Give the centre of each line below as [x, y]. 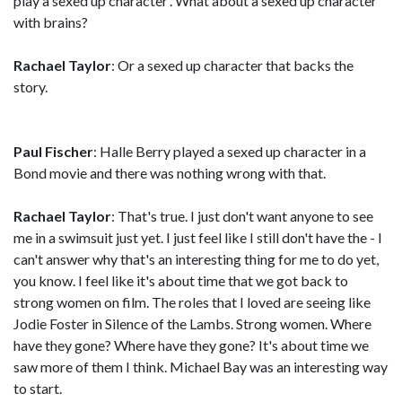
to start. [38, 388]
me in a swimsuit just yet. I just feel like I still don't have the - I [198, 237]
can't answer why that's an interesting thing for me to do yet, [196, 259]
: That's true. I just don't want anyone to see [242, 216]
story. [31, 87]
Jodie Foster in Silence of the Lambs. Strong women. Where [192, 323]
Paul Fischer [53, 151]
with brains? [51, 22]
